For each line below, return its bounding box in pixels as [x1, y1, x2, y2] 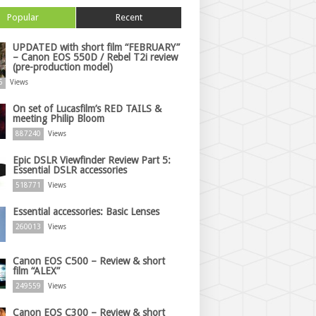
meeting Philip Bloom [13, 113, 104, 124]
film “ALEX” [13, 265, 60, 276]
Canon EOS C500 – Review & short [13, 255, 165, 267]
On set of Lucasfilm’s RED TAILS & [13, 103, 162, 114]
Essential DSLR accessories [13, 164, 127, 176]
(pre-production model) [13, 61, 113, 73]
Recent [115, 12, 142, 23]
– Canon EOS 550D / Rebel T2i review [13, 51, 178, 63]
